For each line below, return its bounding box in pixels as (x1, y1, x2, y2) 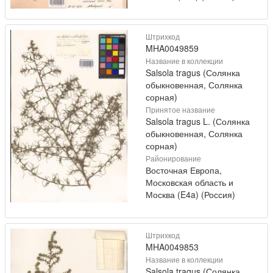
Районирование (146, 153, 201, 164)
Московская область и (146, 176, 233, 189)
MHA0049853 (146, 241, 199, 253)
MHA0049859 (146, 42, 199, 55)
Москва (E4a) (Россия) (146, 188, 235, 201)
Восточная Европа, (146, 164, 222, 177)
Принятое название (146, 104, 215, 115)
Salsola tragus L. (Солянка (146, 115, 250, 128)
